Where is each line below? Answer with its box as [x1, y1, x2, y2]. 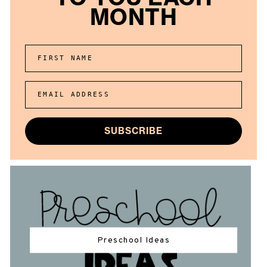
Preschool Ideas [97, 235, 170, 246]
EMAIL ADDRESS [38, 91, 110, 99]
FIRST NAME [38, 54, 93, 63]
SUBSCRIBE [104, 125, 163, 137]
